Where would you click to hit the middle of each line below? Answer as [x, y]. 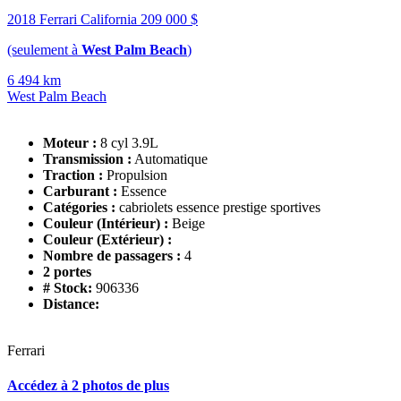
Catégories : [79, 208]
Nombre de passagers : [114, 256]
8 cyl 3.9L [129, 143]
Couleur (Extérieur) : [107, 240]
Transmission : [87, 159]
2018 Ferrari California [74, 20]
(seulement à [44, 50]
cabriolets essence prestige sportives [220, 208]
